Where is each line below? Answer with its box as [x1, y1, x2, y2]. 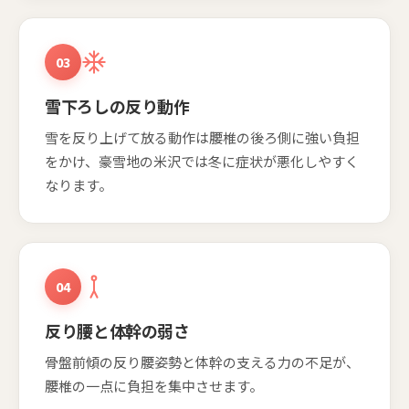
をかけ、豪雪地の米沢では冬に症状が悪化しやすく [45, 151, 359, 171]
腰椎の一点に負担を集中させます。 [45, 375, 263, 395]
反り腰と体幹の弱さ [45, 318, 190, 342]
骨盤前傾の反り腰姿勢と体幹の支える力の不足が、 [45, 351, 360, 372]
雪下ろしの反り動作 [45, 93, 190, 118]
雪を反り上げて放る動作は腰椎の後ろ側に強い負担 [45, 127, 360, 147]
